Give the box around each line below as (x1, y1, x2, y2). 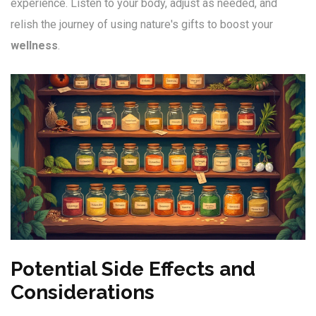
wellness (11, 39, 58, 53)
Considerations (11, 281, 154, 305)
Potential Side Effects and (11, 257, 255, 281)
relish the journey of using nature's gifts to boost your (11, 18, 273, 32)
